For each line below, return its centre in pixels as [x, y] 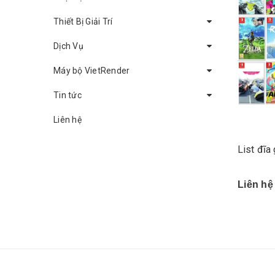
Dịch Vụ [68, 46]
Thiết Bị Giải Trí [83, 21]
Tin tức [68, 95]
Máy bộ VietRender [92, 71]
